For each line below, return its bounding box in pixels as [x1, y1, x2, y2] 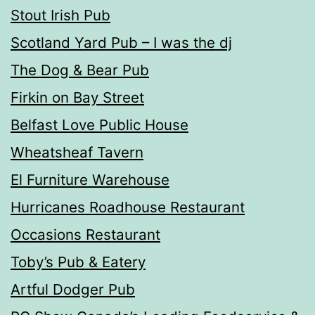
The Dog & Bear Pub [11, 60, 149, 79]
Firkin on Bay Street [11, 88, 144, 106]
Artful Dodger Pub [11, 280, 135, 298]
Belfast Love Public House [11, 115, 188, 134]
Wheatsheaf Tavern [11, 143, 143, 161]
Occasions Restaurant [11, 225, 160, 243]
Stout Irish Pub [11, 6, 110, 24]
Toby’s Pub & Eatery [11, 252, 146, 271]
